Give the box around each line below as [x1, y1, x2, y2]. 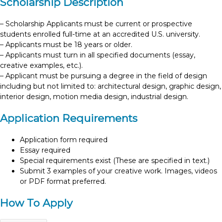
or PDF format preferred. [20, 176, 106, 186]
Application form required [20, 135, 108, 144]
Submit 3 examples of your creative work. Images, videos [20, 166, 217, 175]
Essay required [20, 145, 70, 155]
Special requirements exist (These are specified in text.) [20, 156, 210, 165]
